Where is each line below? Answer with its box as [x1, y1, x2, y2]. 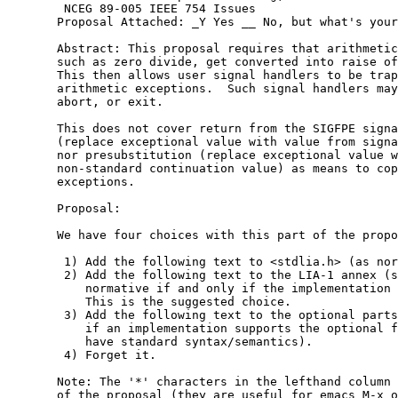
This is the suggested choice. [7, 295, 64, 309]
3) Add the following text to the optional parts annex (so [7, 308, 64, 322]
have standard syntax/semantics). [7, 335, 64, 349]
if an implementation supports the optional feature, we [7, 322, 64, 336]
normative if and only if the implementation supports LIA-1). [7, 282, 64, 296]
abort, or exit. [7, 95, 163, 109]
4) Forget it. [7, 348, 64, 362]
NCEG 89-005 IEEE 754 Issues [7, 2, 256, 16]
